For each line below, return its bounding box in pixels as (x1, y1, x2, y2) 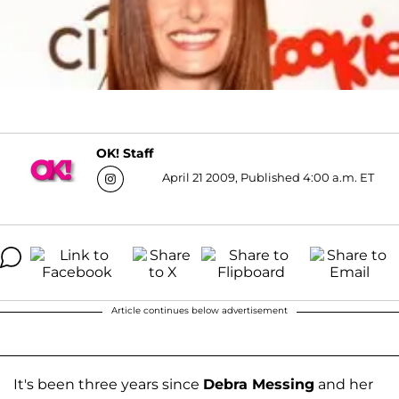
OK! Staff (95, 145, 153, 162)
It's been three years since (13, 375, 203, 393)
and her (314, 375, 373, 393)
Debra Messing (203, 375, 314, 393)
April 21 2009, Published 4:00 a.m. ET (161, 169, 374, 184)
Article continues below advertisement (111, 304, 288, 316)
